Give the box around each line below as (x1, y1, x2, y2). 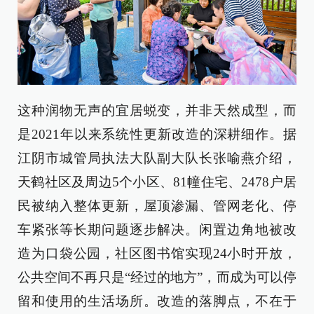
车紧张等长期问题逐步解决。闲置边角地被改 (18, 222, 296, 238)
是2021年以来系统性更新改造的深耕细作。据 (18, 127, 296, 142)
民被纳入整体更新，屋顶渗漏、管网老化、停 (18, 198, 296, 214)
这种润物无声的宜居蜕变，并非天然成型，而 (18, 103, 296, 118)
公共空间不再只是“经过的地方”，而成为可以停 (18, 270, 296, 285)
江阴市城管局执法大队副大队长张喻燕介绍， (18, 151, 296, 166)
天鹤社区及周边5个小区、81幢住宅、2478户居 (18, 175, 296, 190)
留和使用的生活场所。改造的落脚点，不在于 (18, 294, 296, 309)
